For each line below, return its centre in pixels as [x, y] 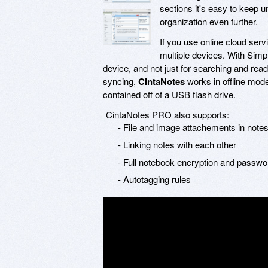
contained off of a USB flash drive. [169, 94]
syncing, [121, 81]
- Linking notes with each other [177, 144]
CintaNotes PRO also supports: [167, 114]
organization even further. [209, 21]
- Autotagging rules [154, 179]
